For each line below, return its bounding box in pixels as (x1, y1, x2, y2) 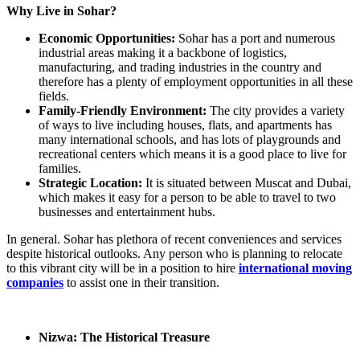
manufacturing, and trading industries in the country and (39, 60, 321, 75)
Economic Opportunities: (39, 31, 178, 46)
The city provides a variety (210, 104, 345, 118)
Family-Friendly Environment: (39, 104, 210, 118)
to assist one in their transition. (63, 276, 219, 290)
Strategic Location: (39, 176, 145, 190)
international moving (239, 261, 352, 276)
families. (39, 162, 81, 176)
